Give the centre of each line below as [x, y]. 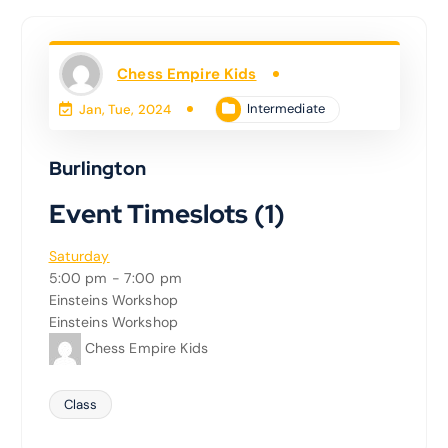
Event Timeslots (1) [167, 214]
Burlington [99, 168]
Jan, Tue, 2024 [125, 109]
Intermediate [286, 108]
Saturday [79, 256]
